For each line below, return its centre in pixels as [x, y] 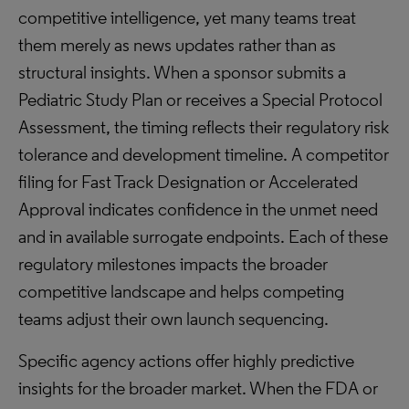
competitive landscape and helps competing [181, 291]
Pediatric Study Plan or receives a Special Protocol [200, 100]
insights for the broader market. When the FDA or [198, 388]
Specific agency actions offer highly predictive [186, 361]
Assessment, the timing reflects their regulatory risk [204, 127]
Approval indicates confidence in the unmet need [198, 209]
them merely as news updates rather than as [177, 45]
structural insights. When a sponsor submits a [182, 72]
